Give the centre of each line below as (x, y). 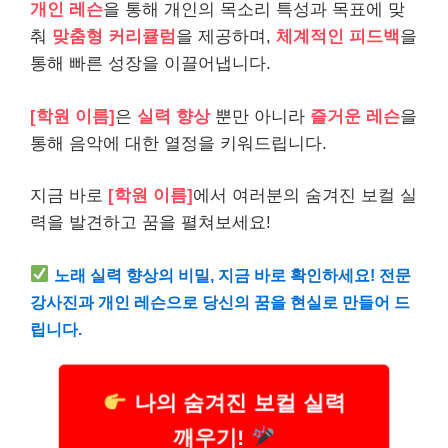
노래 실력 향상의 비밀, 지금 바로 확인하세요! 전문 (233, 274)
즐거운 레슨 (355, 116)
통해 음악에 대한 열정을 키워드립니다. (178, 143)
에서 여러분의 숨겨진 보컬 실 (305, 195)
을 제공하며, (226, 36)
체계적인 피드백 (338, 36)
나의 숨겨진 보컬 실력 (235, 403)
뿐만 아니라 (260, 116)
